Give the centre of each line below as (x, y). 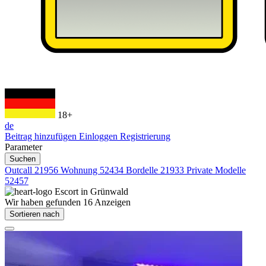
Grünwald (109, 191)
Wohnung (80, 170)
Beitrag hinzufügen (42, 136)
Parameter (23, 147)
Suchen (23, 159)
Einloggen (99, 136)
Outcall (20, 170)
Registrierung (145, 136)
